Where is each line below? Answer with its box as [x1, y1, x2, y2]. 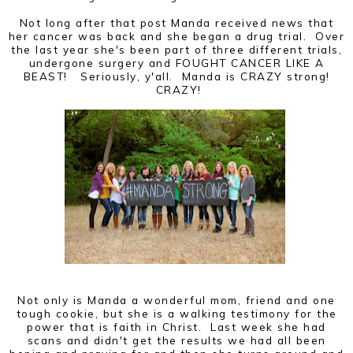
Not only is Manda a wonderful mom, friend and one [17, 292, 336, 307]
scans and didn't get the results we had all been [27, 333, 326, 347]
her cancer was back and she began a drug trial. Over [8, 28, 345, 43]
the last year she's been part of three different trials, [11, 42, 342, 56]
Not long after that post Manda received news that [19, 15, 334, 29]
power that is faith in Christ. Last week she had [27, 319, 326, 333]
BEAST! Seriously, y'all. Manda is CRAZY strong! [23, 69, 330, 83]
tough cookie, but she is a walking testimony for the [16, 306, 337, 320]
